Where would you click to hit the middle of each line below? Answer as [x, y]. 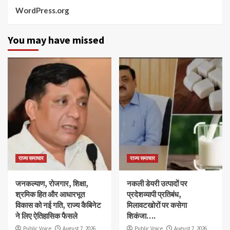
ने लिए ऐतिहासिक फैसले [46, 216]
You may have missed [56, 40]
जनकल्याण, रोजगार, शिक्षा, [52, 183]
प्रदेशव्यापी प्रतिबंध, [154, 194]
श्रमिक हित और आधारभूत [50, 194]
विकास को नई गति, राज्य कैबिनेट [58, 205]
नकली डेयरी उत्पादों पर [157, 183]
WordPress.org [42, 10]
